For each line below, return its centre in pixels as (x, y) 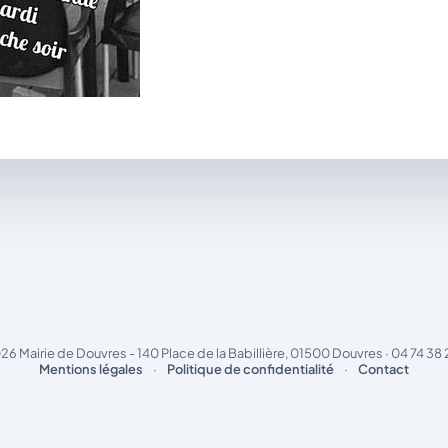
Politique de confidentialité (250, 369)
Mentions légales (91, 369)
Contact (383, 369)
